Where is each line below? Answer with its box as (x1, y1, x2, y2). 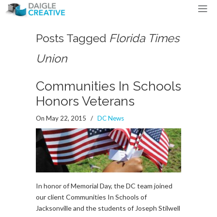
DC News (97, 114, 124, 122)
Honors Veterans (36, 93, 135, 108)
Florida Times (109, 31, 179, 45)
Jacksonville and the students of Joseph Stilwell (36, 204, 180, 212)
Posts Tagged (36, 31, 109, 45)
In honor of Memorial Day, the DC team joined (36, 182, 172, 190)
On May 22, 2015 (36, 114, 88, 122)
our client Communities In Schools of (36, 193, 147, 201)
